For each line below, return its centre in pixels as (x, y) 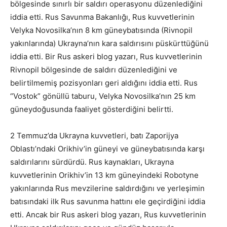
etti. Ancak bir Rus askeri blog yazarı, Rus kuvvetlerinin (108, 215)
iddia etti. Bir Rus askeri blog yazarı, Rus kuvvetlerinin (106, 57)
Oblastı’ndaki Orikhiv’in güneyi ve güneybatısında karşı (107, 149)
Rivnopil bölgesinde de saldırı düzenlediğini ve (94, 70)
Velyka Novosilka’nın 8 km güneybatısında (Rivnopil (101, 30)
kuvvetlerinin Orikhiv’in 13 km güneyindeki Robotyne (104, 175)
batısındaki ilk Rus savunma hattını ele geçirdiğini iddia (108, 202)
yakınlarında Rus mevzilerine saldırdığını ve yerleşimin (107, 188)
